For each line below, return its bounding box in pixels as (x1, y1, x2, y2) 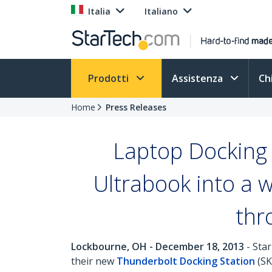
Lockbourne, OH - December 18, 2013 (71, 240, 244, 253)
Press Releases (106, 101, 166, 113)
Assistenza (172, 72, 225, 85)
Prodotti (88, 72, 131, 85)
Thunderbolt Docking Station (117, 254, 255, 268)
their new (71, 254, 117, 268)
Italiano (144, 5, 178, 17)
